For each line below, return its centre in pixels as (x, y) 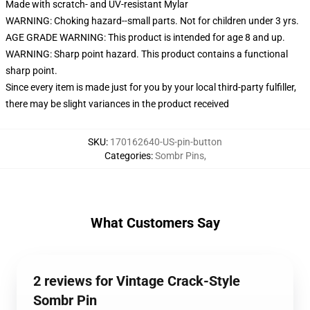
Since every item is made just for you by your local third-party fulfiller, (151, 87)
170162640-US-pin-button (166, 142)
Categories (127, 156)
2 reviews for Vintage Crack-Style (137, 281)
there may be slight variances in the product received (117, 104)
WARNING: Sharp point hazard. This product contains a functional (147, 54)
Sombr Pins (179, 156)
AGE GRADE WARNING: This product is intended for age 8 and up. (145, 37)
